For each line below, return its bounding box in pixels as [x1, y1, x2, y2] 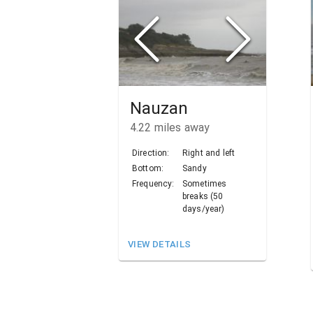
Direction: [132, 148, 170, 159]
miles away [151, 121, 210, 135]
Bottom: [132, 163, 164, 174]
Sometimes [182, 179, 227, 189]
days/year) [182, 204, 225, 214]
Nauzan [130, 99, 188, 119]
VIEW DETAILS [128, 239, 191, 250]
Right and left [182, 148, 235, 159]
